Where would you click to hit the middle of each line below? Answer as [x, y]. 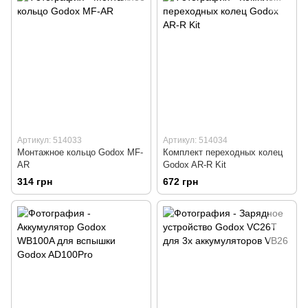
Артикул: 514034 [195, 140]
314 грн [35, 181]
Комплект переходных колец [223, 152]
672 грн [180, 181]
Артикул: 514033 [49, 140]
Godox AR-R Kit [195, 164]
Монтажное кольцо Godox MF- [80, 152]
